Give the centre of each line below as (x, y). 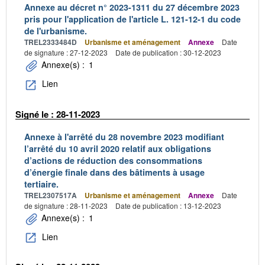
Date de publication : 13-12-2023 (168, 206)
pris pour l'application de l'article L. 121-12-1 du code (132, 19)
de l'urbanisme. (56, 31)
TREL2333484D (51, 42)
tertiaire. (41, 184)
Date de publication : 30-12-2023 (168, 53)
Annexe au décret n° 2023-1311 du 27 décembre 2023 (132, 7)
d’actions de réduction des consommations (113, 161)
